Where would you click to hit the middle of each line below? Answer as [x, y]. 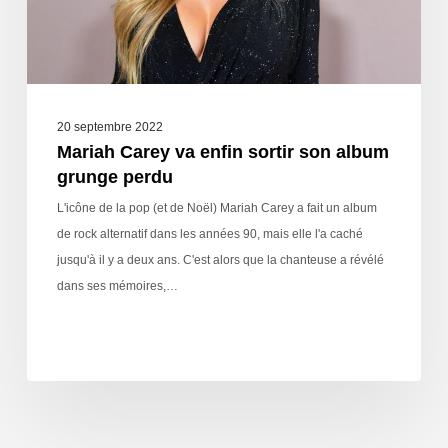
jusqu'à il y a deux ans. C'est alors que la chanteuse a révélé [220, 260]
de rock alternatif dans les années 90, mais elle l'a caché [209, 234]
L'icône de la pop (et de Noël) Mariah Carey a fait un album [216, 208]
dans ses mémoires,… [117, 286]
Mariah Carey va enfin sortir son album [222, 152]
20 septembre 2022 [109, 127]
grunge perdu [114, 177]
